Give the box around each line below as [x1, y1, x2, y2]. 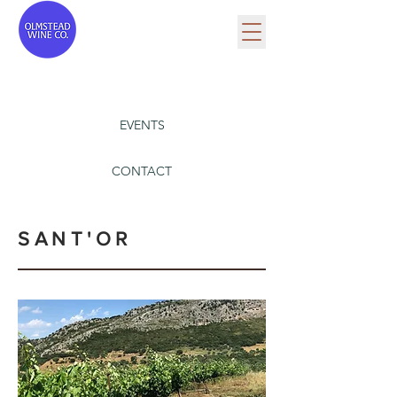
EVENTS [119, 117, 165, 133]
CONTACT [112, 163, 172, 179]
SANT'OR [18, 229, 132, 249]
